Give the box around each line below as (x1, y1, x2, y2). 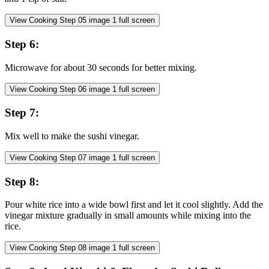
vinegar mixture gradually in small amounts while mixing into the (5, 210, 251, 221)
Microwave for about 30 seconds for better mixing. (5, 62, 197, 73)
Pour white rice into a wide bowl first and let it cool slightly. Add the (5, 199, 263, 210)
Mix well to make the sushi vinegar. (5, 130, 139, 141)
